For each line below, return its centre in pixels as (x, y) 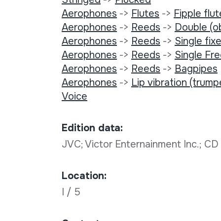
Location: (84, 176)
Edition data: (92, 128)
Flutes (145, 14)
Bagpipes (196, 69)
